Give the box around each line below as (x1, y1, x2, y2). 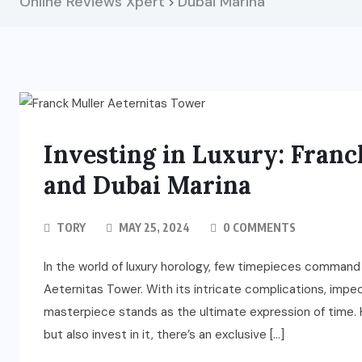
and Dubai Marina (44, 170, 251, 201)
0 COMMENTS (221, 221, 296, 235)
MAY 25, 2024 (116, 221, 190, 235)
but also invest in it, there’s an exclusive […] (44, 326, 284, 343)
